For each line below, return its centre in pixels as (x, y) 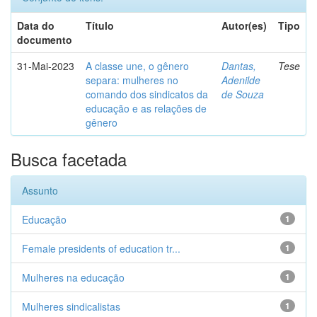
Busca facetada (69, 159)
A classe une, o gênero (137, 66)
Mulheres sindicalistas (71, 306)
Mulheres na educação (73, 277)
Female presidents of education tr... (101, 248)
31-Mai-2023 (46, 66)
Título (100, 25)
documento (45, 40)
